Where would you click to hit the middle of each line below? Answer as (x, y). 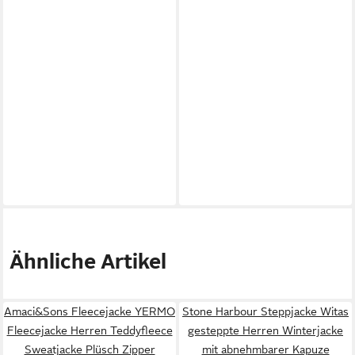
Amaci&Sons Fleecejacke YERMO (90, 311)
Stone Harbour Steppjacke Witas (265, 311)
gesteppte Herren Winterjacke (265, 330)
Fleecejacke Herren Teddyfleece (90, 330)
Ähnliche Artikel (88, 261)
